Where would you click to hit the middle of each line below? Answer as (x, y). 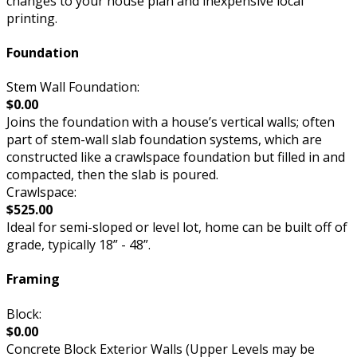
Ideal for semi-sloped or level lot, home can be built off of (177, 228)
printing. (32, 18)
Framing (33, 279)
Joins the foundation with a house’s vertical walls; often (171, 122)
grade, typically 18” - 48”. (78, 245)
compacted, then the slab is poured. (112, 175)
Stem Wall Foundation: (73, 87)
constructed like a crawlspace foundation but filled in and (176, 157)
